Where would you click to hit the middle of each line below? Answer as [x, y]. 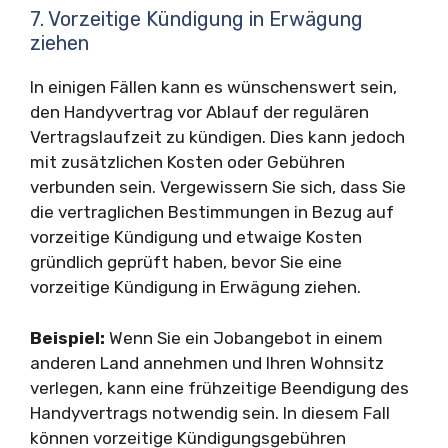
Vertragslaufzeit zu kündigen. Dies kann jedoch [217, 137]
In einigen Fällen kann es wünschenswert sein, [213, 87]
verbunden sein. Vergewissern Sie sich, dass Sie [218, 187]
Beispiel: [67, 337]
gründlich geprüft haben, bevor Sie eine [186, 262]
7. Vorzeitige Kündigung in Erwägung [196, 19]
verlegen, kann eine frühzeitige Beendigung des [219, 387]
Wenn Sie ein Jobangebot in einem [244, 337]
